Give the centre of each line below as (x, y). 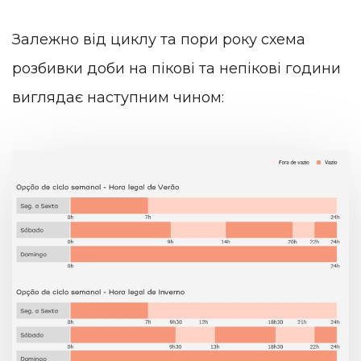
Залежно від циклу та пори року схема (159, 40)
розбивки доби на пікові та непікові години (176, 69)
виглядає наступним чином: (118, 98)
